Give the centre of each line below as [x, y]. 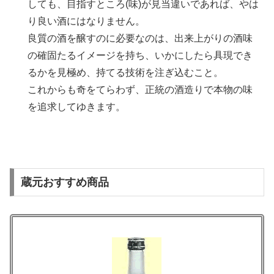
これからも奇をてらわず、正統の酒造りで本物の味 [140, 89]
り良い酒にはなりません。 [87, 21]
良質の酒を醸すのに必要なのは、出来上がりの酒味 [140, 38]
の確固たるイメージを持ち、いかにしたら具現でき [140, 55]
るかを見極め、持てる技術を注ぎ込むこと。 [126, 72]
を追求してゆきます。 [77, 106]
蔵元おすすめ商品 [65, 183]
